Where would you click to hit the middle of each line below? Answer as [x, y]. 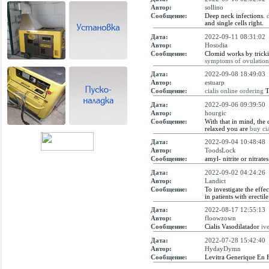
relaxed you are [227, 128]
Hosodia [216, 45]
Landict [215, 180]
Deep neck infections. [236, 16]
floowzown [220, 218]
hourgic [216, 113]
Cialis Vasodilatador [233, 226]
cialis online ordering [234, 91]
